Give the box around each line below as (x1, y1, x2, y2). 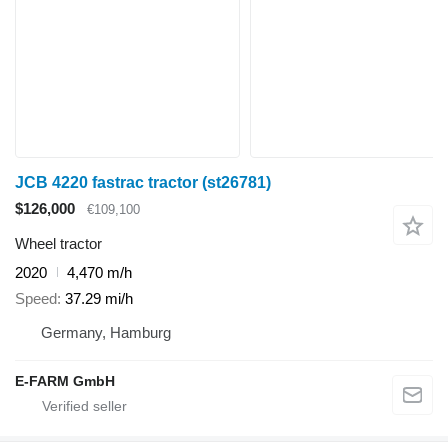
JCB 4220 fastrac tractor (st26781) (15, 174, 271, 192)
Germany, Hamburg (41, 324, 171, 342)
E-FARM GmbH (15, 373, 115, 390)
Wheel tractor (15, 234, 102, 252)
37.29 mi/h (65, 290, 133, 308)
